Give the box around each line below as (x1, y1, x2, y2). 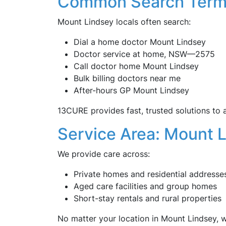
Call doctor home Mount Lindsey (74, 61, 199, 71)
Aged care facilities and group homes (74, 181, 217, 191)
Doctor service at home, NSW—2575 (74, 49, 215, 59)
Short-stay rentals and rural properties (74, 193, 221, 203)
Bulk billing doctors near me (74, 73, 181, 83)
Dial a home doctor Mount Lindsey (74, 37, 206, 47)
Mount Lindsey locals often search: (58, 17, 191, 27)
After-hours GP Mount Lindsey (74, 85, 189, 95)
